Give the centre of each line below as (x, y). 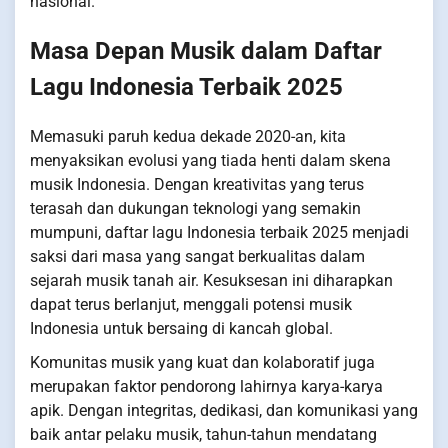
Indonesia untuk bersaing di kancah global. (181, 329)
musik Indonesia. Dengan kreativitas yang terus (197, 185)
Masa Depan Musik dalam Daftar (206, 51)
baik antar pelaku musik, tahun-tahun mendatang (203, 435)
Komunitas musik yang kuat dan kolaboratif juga (202, 363)
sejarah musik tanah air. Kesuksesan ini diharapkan (211, 281)
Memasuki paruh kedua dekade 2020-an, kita (188, 137)
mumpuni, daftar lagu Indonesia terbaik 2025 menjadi (219, 233)
